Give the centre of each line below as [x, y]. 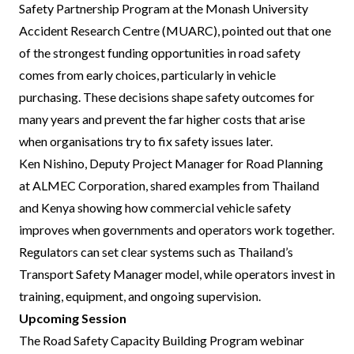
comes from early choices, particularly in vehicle [147, 75]
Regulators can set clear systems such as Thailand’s [156, 252]
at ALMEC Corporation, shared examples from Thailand [169, 185]
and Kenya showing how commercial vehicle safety [155, 207]
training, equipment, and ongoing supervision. [140, 296]
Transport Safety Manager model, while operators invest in [177, 274]
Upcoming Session [74, 318]
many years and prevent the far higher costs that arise [162, 119]
